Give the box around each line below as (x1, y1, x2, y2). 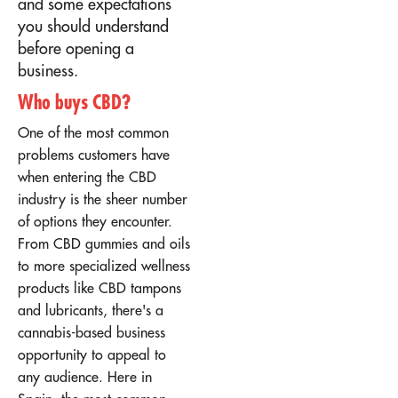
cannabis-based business (18, 322, 165, 341)
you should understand (18, 15, 169, 36)
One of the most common (18, 123, 169, 141)
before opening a (18, 37, 134, 59)
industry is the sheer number (18, 189, 187, 208)
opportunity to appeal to (18, 345, 166, 363)
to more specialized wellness (18, 256, 190, 275)
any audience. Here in (18, 367, 152, 386)
